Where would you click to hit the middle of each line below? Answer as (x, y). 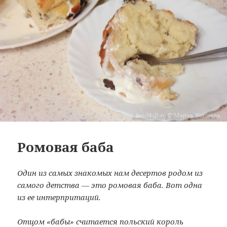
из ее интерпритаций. (59, 197)
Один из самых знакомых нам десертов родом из (110, 173)
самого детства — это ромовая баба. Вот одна (110, 185)
